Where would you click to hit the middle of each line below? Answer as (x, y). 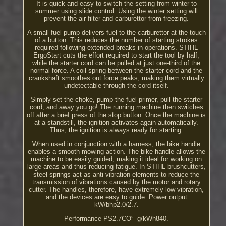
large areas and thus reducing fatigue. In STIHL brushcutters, (116, 167)
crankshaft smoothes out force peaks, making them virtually (116, 78)
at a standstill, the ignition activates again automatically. (117, 123)
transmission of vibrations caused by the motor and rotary (116, 182)
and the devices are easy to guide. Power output (116, 197)
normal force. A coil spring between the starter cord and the (117, 71)
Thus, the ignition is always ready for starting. (116, 130)
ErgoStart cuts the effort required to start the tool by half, (117, 55)
